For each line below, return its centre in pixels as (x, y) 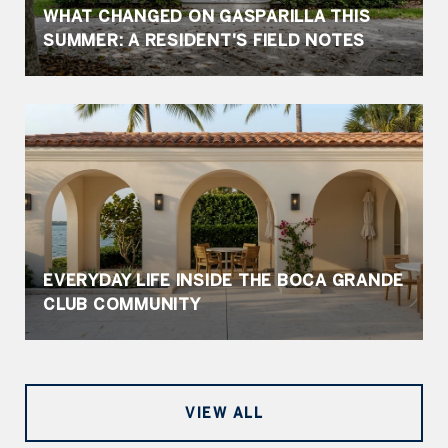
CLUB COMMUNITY (122, 304)
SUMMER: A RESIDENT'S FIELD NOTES (204, 40)
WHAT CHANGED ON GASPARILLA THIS (207, 16)
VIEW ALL (224, 413)
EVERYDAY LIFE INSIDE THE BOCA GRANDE (223, 280)
